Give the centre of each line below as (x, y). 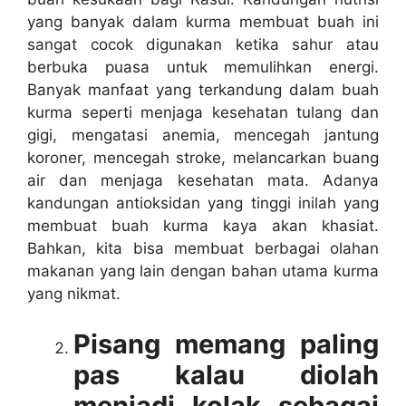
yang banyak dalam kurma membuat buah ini (203, 22)
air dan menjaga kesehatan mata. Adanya (203, 180)
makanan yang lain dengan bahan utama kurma (203, 271)
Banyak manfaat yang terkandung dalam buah (203, 90)
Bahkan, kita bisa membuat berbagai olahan (203, 248)
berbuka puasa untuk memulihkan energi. (203, 67)
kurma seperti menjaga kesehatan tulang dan (203, 112)
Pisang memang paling (226, 343)
